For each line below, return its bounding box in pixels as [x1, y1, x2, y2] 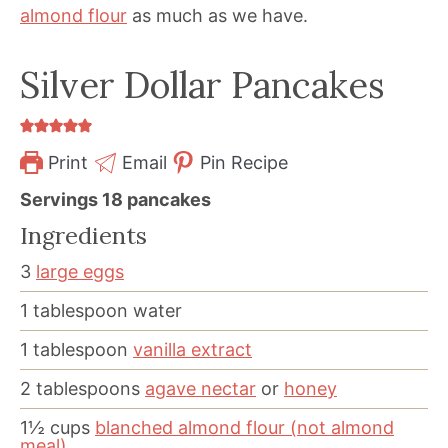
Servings [20, 188, 102, 210]
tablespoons [36, 377, 140, 399]
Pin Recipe [195, 151, 289, 173]
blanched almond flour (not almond [95, 416, 394, 438]
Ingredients [20, 219, 147, 250]
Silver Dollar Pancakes [20, 61, 385, 108]
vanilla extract [133, 338, 252, 360]
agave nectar [145, 377, 256, 399]
